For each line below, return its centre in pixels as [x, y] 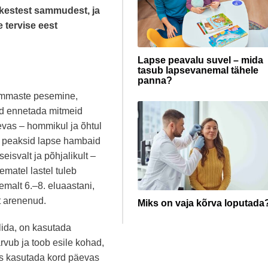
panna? [155, 80]
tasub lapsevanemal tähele [198, 70]
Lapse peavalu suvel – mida [200, 60]
